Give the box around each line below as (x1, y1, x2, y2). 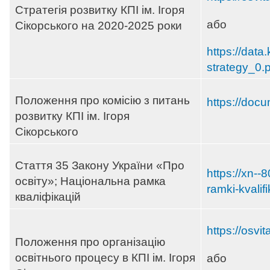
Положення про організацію (15, 236, 165, 249)
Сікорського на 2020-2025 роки (15, 19, 182, 33)
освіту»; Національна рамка (15, 175, 166, 188)
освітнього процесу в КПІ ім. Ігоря (15, 251, 195, 265)
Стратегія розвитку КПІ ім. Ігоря (15, 4, 184, 17)
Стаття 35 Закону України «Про (15, 159, 184, 172)
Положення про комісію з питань (15, 94, 190, 107)
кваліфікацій (15, 190, 81, 204)
